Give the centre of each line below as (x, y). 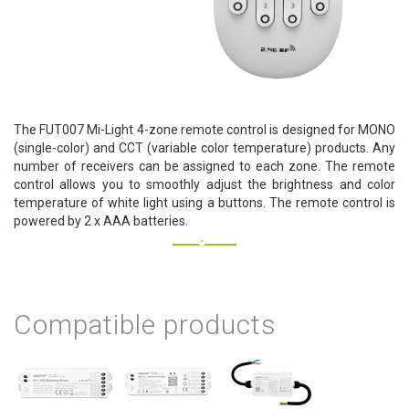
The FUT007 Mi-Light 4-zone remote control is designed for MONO (204, 130)
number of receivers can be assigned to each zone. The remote (204, 167)
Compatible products (145, 325)
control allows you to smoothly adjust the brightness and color (204, 185)
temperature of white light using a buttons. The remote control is (204, 203)
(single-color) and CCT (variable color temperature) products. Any (204, 148)
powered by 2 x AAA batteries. (101, 221)
